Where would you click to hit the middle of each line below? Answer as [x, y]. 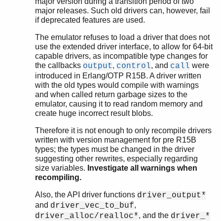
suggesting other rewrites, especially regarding [116, 159]
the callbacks [59, 66]
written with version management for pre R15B [116, 140]
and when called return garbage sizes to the [111, 95]
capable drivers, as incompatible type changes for [121, 56]
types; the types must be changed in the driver [115, 149]
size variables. [61, 168]
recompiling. [58, 178]
